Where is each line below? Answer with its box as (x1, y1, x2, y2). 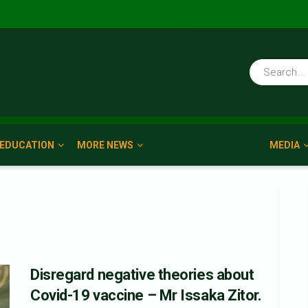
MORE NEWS (77, 140, 133, 151)
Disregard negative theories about (30, 266, 254, 283)
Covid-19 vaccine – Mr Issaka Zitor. (30, 287, 262, 304)
